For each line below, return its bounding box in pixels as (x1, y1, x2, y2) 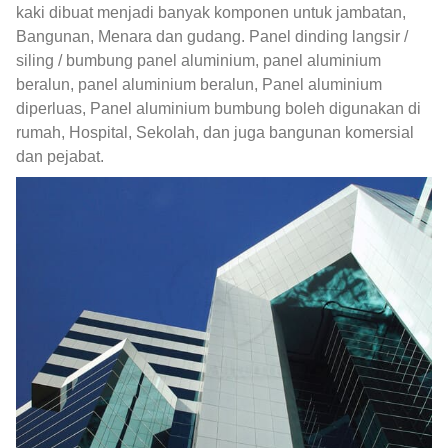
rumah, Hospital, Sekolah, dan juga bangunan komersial (16, 124, 414, 142)
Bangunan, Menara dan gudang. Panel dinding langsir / (16, 28, 408, 46)
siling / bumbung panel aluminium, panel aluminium (16, 52, 381, 70)
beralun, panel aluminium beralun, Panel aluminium (16, 76, 382, 94)
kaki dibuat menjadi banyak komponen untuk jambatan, (16, 4, 406, 22)
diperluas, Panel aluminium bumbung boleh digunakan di (16, 100, 421, 118)
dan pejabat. (16, 148, 104, 166)
